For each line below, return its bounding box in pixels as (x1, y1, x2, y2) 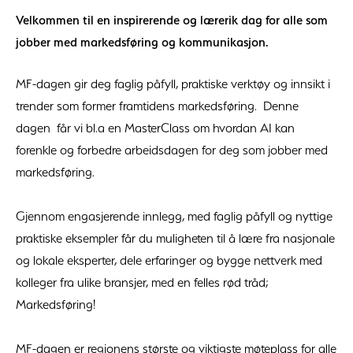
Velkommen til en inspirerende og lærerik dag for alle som (16, 11, 328, 28)
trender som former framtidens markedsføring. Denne (16, 97, 299, 113)
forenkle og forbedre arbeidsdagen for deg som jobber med (16, 141, 328, 158)
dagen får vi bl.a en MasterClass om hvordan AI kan (16, 119, 295, 136)
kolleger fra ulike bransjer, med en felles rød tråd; (16, 273, 269, 290)
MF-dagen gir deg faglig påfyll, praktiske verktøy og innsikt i (16, 75, 330, 91)
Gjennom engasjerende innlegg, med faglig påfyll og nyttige (16, 207, 333, 224)
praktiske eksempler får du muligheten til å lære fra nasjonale (16, 229, 335, 246)
